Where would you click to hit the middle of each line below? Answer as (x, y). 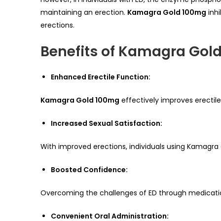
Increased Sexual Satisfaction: (107, 124)
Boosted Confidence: (89, 170)
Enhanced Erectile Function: (101, 77)
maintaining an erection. (84, 13)
